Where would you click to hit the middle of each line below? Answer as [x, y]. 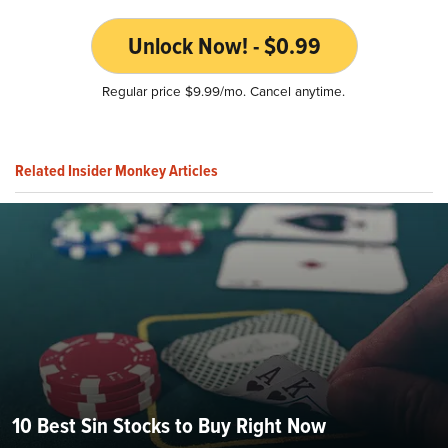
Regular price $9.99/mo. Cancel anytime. [224, 90]
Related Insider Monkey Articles [116, 170]
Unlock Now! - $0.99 [224, 45]
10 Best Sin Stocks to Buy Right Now [169, 425]
